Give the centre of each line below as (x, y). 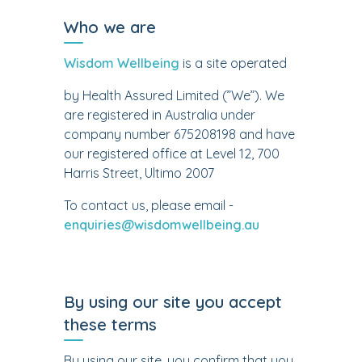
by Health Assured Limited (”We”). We (174, 95)
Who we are (110, 27)
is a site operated (233, 63)
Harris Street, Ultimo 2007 (139, 173)
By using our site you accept (173, 302)
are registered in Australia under (160, 115)
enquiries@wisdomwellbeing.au (162, 225)
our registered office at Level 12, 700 (172, 154)
